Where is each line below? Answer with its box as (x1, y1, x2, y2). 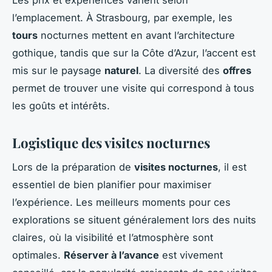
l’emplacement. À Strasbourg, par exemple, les (12, 11, 233, 24)
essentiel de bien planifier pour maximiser (12, 178, 211, 191)
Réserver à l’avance (64, 249, 159, 262)
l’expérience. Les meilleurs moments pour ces (12, 196, 231, 209)
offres (223, 64, 251, 76)
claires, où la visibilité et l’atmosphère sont (12, 231, 213, 244)
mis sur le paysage (12, 64, 104, 76)
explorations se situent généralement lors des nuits (12, 214, 256, 226)
